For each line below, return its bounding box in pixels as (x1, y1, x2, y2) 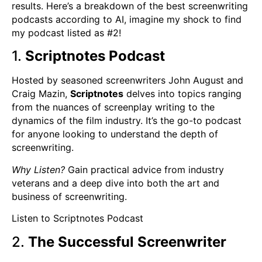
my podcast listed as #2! (12, 27, 121, 39)
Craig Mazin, (12, 88, 70, 100)
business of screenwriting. (12, 190, 127, 202)
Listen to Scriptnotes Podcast (12, 212, 143, 225)
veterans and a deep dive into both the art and (12, 177, 219, 189)
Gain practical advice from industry (65, 163, 224, 175)
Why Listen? (12, 163, 65, 175)
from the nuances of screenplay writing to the (12, 101, 215, 113)
